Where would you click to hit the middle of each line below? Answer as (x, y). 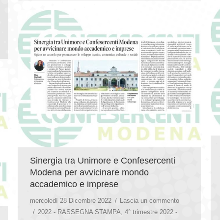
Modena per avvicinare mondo (89, 172)
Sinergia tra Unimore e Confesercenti (103, 160)
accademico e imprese (74, 184)
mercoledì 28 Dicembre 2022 (71, 200)
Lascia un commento (150, 200)
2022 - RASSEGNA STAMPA (79, 212)
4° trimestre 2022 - (151, 212)
